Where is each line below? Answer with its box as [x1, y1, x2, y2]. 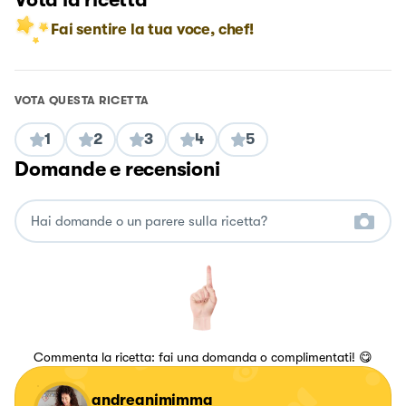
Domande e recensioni [14, 158, 220, 181]
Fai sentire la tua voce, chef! [51, 21, 254, 39]
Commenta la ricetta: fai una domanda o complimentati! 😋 [34, 350, 372, 365]
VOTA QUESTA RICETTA [14, 93, 150, 108]
